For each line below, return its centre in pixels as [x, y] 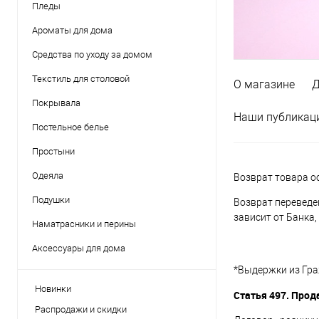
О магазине [264, 85]
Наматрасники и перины [84, 224]
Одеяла [48, 176]
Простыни [53, 151]
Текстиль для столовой [81, 79]
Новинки [53, 289]
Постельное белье [70, 127]
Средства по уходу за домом [92, 54]
